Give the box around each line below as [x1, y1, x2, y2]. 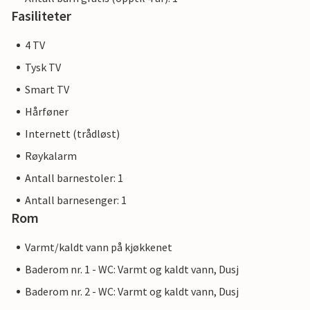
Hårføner [25, 104, 69, 119]
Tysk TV [25, 60, 61, 75]
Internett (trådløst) [25, 127, 120, 141]
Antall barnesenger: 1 [25, 193, 127, 208]
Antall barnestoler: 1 [25, 171, 123, 185]
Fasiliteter [11, 7, 71, 25]
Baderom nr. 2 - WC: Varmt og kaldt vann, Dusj [25, 284, 239, 299]
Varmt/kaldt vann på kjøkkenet [25, 240, 172, 255]
